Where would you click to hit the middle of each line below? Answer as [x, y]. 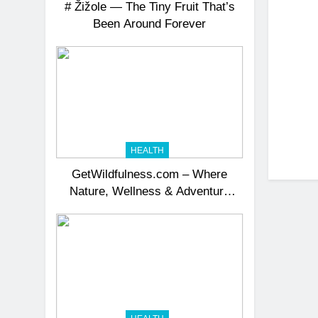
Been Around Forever [150, 24]
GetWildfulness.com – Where [150, 174]
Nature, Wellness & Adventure [149, 191]
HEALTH [147, 151]
